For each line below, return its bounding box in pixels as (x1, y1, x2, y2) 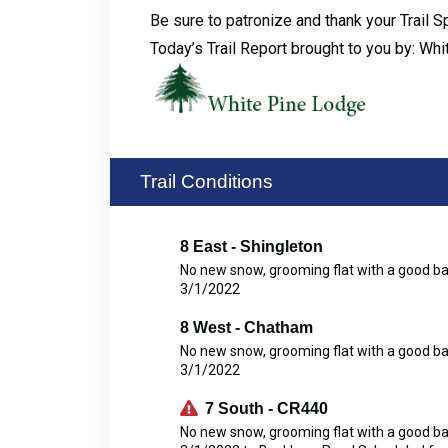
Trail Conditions (139, 171, 273, 193)
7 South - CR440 (204, 400, 328, 418)
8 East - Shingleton (179, 238, 323, 256)
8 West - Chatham (179, 319, 313, 337)
